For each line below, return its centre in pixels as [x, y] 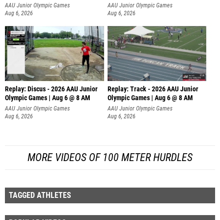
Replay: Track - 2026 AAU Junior [153, 89]
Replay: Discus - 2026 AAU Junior [51, 89]
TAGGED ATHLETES [40, 195]
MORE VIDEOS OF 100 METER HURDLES [110, 157]
